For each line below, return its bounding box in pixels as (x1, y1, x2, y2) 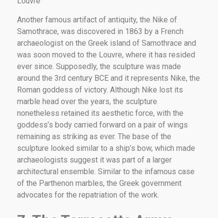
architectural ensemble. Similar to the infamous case (17, 166, 195, 176)
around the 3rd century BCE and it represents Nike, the (17, 73, 200, 83)
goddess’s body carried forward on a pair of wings (17, 120, 188, 129)
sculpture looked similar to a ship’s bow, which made (17, 143, 195, 153)
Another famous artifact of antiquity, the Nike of (17, 15, 177, 24)
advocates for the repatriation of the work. (17, 190, 159, 200)
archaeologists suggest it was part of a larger (17, 155, 172, 164)
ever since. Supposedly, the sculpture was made (17, 61, 181, 71)
